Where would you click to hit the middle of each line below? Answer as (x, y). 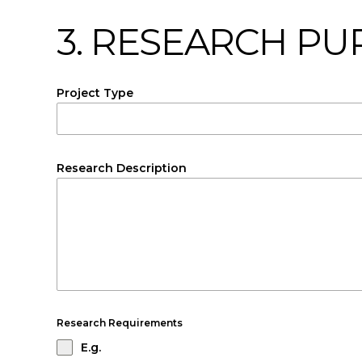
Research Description (122, 168)
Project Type (95, 93)
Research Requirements (120, 323)
